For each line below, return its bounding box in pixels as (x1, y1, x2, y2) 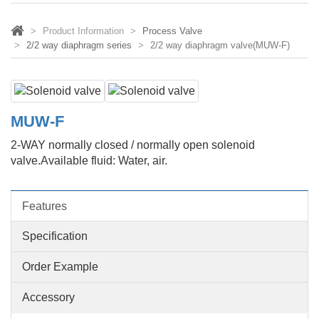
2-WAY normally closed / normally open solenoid (11, 139, 255, 152)
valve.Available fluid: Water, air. (11, 155, 167, 167)
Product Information (43, 25, 124, 36)
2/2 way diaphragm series (26, 40, 132, 51)
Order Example (22, 261, 98, 273)
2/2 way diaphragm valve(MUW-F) (150, 40, 290, 51)
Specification (22, 230, 88, 243)
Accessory (22, 291, 75, 304)
